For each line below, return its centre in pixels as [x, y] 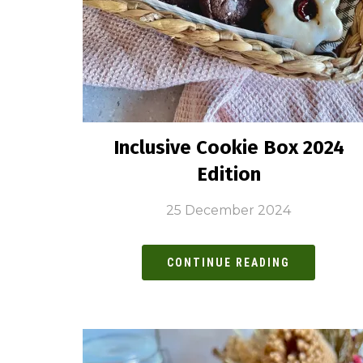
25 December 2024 [228, 211]
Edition [228, 175]
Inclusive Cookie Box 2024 [228, 148]
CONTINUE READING [228, 263]
